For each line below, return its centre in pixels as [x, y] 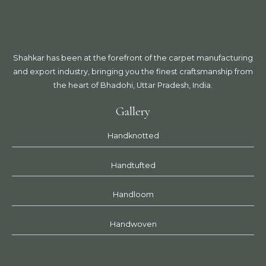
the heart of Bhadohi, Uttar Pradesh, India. [133, 85]
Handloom [133, 195]
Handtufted [133, 165]
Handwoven [133, 224]
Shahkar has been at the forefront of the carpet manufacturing [133, 58]
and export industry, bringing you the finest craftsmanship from [133, 72]
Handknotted [133, 136]
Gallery [133, 111]
